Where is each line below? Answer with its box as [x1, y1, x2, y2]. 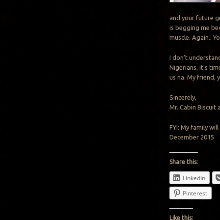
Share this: [169, 158, 198, 165]
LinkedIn [183, 173, 206, 182]
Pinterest [183, 189, 208, 197]
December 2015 [169, 133, 215, 140]
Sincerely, [169, 93, 197, 101]
